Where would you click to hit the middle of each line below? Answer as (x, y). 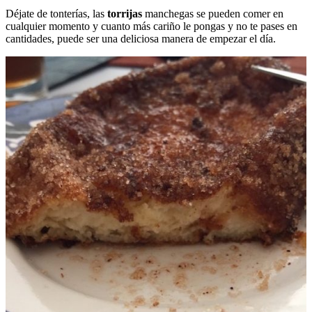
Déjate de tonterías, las (56, 14)
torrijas (125, 14)
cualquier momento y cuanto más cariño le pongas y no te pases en (151, 26)
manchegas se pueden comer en (213, 14)
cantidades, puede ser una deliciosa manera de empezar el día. (141, 39)
